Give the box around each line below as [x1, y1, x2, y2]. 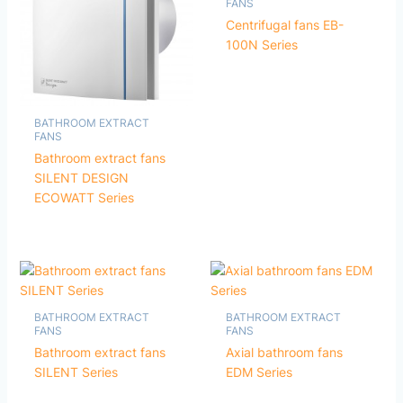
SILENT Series [34, 364, 119, 381]
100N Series [225, 36, 298, 52]
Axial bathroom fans [225, 345, 343, 361]
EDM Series [225, 364, 292, 381]
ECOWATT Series [34, 190, 135, 206]
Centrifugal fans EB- [225, 16, 344, 32]
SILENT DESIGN [34, 170, 130, 186]
